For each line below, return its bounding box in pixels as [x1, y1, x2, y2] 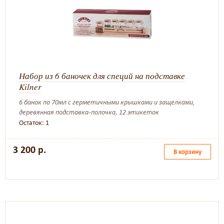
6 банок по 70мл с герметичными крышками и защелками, [19, 98, 195, 106]
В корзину [173, 148, 201, 155]
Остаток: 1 [19, 118, 49, 127]
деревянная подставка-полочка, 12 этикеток [19, 108, 159, 116]
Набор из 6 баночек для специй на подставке [19, 70, 185, 81]
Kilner [19, 81, 41, 92]
